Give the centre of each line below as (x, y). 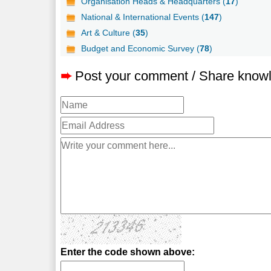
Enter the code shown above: (128, 252)
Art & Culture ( (109, 33)
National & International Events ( (143, 17)
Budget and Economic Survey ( (141, 49)
